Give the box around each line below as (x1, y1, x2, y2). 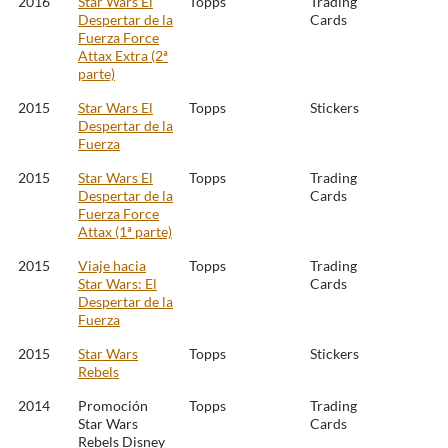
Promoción (78, 397, 148, 415)
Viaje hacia (78, 257, 146, 275)
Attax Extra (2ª (78, 47, 168, 65)
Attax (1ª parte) (78, 223, 172, 241)
